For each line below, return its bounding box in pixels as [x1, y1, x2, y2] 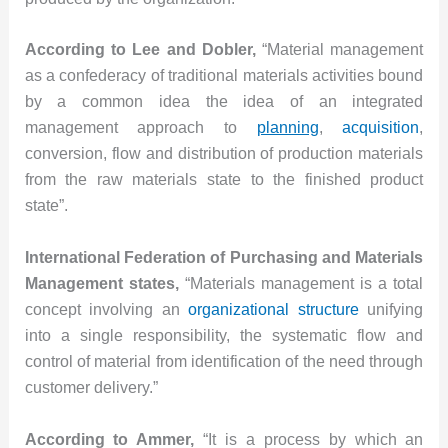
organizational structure [188, 300, 359, 318]
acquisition [342, 119, 420, 137]
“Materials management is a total [178, 274, 424, 292]
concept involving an [24, 300, 189, 318]
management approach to [24, 119, 257, 137]
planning [256, 119, 319, 137]
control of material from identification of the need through [24, 352, 424, 370]
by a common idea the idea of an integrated [24, 93, 424, 111]
